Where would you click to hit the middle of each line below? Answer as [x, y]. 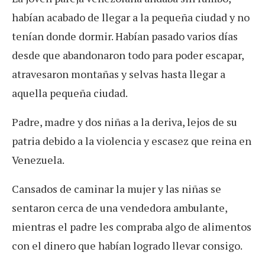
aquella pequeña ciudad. [70, 93]
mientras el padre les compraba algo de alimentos [132, 227]
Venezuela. [38, 160]
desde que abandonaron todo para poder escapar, [128, 55]
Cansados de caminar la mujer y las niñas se [117, 189]
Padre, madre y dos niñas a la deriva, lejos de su [125, 122]
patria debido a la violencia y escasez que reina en [132, 141]
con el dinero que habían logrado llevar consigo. [127, 246]
